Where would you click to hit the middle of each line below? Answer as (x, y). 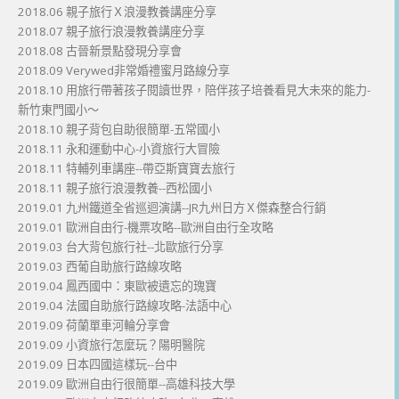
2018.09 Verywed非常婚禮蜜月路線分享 (124, 71)
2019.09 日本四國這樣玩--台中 (98, 365)
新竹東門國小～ (58, 110)
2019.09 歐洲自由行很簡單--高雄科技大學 (126, 384)
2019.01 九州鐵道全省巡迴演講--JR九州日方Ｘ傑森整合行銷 (172, 208)
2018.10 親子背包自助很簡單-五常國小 (119, 130)
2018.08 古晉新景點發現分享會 (100, 51)
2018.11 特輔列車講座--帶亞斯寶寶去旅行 (126, 169)
